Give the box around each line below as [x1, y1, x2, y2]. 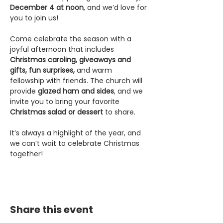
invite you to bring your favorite [10, 97, 121, 107]
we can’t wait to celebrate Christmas [10, 138, 141, 148]
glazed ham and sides [38, 86, 114, 96]
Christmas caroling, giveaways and [10, 55, 133, 65]
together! [10, 149, 43, 159]
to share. [103, 107, 135, 117]
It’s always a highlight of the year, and [10, 128, 143, 138]
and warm [75, 65, 114, 75]
